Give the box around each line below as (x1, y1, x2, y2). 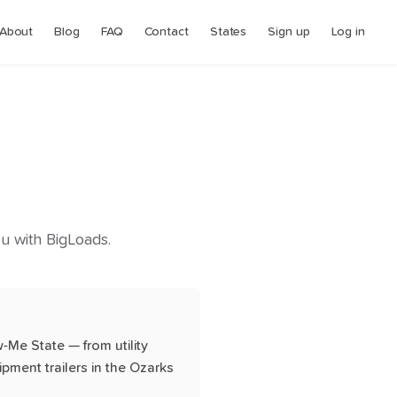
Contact (144, 26, 189, 38)
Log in (331, 26, 365, 38)
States (209, 26, 247, 38)
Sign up (268, 26, 310, 38)
